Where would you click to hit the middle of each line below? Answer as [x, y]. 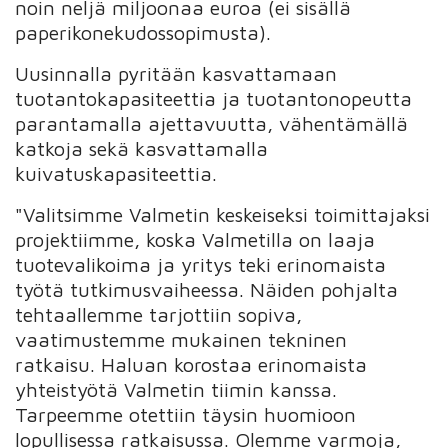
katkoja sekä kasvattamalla [142, 148]
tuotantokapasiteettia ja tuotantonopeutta [214, 98]
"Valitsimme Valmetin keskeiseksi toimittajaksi [223, 214]
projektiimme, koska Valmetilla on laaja [195, 239]
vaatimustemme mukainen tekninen [181, 339]
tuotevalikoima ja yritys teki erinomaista [201, 264]
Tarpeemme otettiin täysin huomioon [186, 414]
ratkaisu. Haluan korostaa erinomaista [191, 364]
